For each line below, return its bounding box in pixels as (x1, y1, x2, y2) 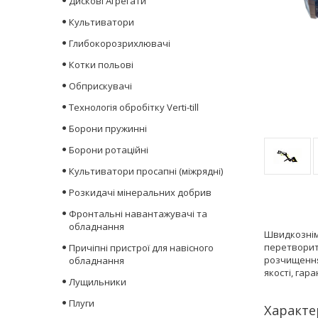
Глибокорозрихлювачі (69, 37, 170, 50)
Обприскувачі (69, 79, 132, 93)
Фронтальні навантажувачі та (69, 207, 207, 221)
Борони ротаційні (69, 143, 148, 157)
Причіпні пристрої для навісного (69, 241, 214, 255)
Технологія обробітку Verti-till (69, 101, 199, 114)
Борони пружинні (69, 122, 147, 136)
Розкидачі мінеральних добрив (69, 186, 212, 199)
